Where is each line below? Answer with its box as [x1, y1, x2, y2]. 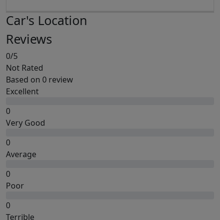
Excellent [6, 85, 39, 97]
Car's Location [6, 11, 87, 28]
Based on [6, 74, 42, 85]
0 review [42, 74, 73, 85]
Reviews [6, 30, 52, 47]
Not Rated [6, 62, 43, 73]
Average [6, 148, 36, 160]
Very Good [6, 117, 45, 128]
